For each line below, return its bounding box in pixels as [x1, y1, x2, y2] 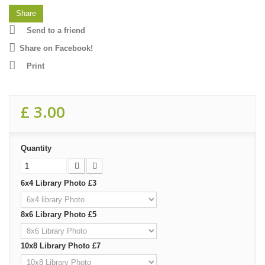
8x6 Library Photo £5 [21, 209, 99, 219]
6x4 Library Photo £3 [21, 178, 99, 188]
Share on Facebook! [20, 43, 93, 53]
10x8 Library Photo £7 [21, 241, 103, 250]
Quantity [21, 143, 51, 153]
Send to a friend [27, 25, 85, 35]
